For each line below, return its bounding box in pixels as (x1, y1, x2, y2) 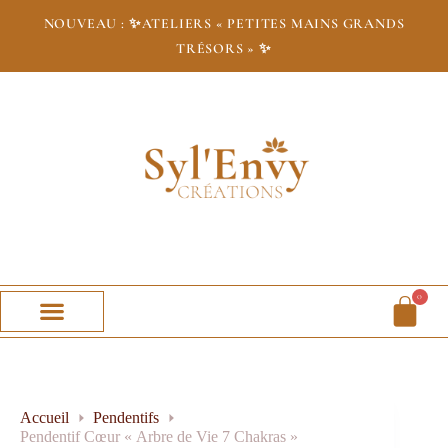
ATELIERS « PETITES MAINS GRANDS (141, 15, 405, 32)
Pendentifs (93, 408, 159, 426)
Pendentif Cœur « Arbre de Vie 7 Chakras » (20, 428, 298, 446)
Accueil (20, 408, 69, 426)
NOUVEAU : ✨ (43, 15, 142, 32)
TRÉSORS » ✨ (176, 40, 272, 57)
